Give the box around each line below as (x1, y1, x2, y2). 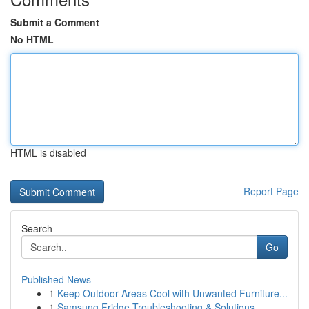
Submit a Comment (10, 15, 99, 29)
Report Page (243, 184, 299, 198)
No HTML (10, 32, 54, 46)
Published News (21, 272, 91, 286)
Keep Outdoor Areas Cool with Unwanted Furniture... (57, 286, 288, 300)
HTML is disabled (10, 146, 86, 159)
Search (21, 221, 52, 235)
